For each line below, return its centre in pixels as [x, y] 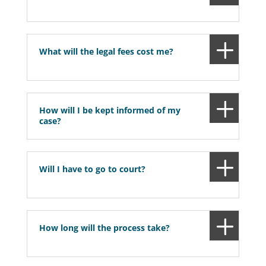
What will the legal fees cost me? [106, 52]
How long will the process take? [104, 228]
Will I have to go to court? [92, 169]
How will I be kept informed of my [110, 110]
